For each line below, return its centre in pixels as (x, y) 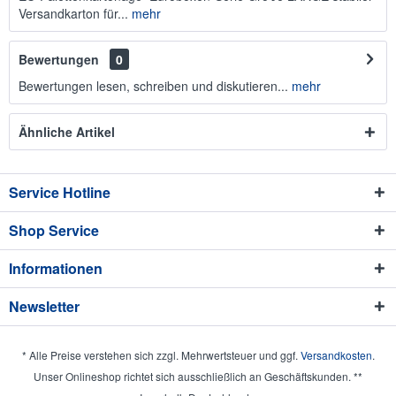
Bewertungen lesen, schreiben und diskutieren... (153, 86)
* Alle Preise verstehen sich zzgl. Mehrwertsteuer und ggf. (161, 355)
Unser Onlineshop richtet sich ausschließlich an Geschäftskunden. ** (198, 377)
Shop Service (54, 230)
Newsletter (44, 306)
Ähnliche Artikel (67, 132)
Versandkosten (336, 355)
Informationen (56, 268)
